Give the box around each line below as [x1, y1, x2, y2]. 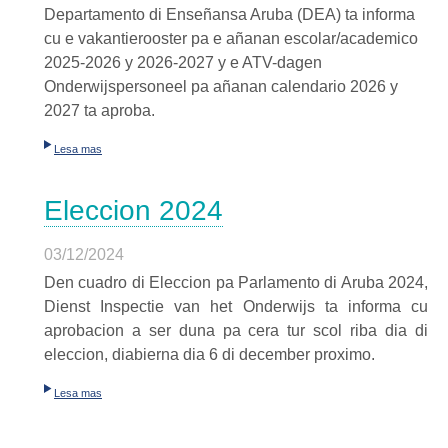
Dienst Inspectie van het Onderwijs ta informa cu [44, 298, 428, 315]
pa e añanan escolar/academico [187, 30, 418, 47]
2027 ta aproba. [44, 102, 155, 119]
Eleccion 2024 [44, 195, 223, 226]
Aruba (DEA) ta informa [247, 6, 415, 23]
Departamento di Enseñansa [44, 6, 247, 23]
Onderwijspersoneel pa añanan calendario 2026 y [44, 78, 398, 95]
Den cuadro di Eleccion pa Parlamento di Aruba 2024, [44, 274, 428, 291]
